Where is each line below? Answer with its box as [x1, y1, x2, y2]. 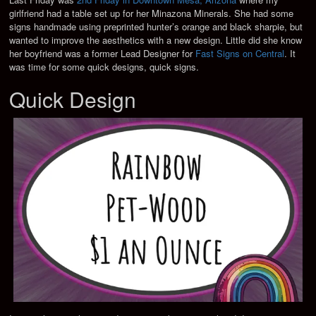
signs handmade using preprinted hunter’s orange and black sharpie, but [9, 20, 303, 34]
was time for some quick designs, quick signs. [9, 60, 200, 74]
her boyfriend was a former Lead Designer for [9, 47, 196, 61]
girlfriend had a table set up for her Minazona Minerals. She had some [9, 6, 294, 20]
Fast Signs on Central [195, 47, 285, 61]
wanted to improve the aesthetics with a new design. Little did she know [9, 33, 303, 47]
